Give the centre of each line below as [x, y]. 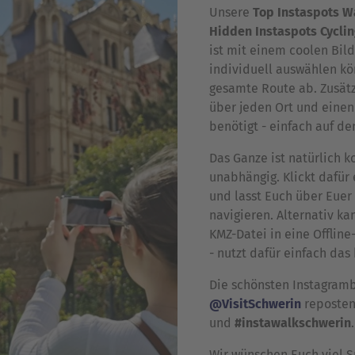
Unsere [231, 13]
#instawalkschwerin [293, 323]
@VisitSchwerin [255, 304]
